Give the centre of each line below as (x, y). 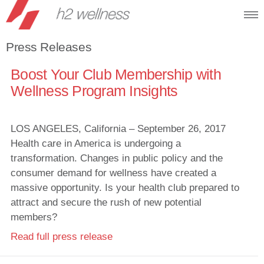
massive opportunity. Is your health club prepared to (125, 188)
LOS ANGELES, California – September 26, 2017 (118, 129)
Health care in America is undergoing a (96, 143)
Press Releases (49, 47)
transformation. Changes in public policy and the (117, 158)
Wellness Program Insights (94, 91)
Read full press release (62, 237)
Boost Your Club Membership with (116, 74)
